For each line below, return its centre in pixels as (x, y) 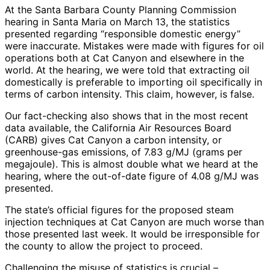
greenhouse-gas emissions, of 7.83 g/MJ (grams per (124, 152)
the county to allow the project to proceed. (104, 246)
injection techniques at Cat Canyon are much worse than (134, 222)
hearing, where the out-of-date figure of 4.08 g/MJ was (132, 176)
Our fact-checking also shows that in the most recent (127, 116)
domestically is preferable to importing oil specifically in (133, 82)
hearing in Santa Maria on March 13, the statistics (117, 22)
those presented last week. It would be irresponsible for (132, 234)
